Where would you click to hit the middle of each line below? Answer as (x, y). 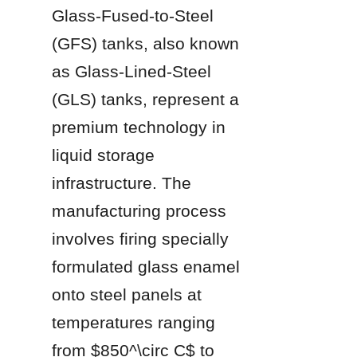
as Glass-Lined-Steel (131, 71)
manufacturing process (139, 210)
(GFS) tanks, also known (145, 43)
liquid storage (103, 155)
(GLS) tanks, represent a (145, 99)
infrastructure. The (122, 182)
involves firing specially (140, 238)
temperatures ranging (133, 322)
